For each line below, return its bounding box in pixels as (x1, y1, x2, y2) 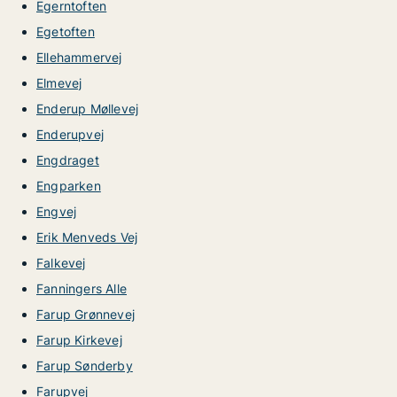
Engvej (36, 204, 77, 219)
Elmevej (36, 75, 82, 90)
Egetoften (36, 24, 95, 39)
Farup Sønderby (36, 358, 133, 373)
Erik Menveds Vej (36, 230, 138, 245)
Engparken (36, 178, 101, 193)
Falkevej (36, 255, 86, 270)
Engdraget (36, 152, 99, 167)
